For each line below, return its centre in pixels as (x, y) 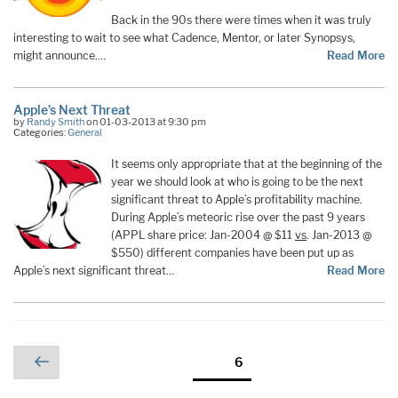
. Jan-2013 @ (339, 235)
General (85, 133)
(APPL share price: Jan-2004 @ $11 (203, 235)
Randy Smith (56, 122)
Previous (93, 360)
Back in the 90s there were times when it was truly (241, 20)
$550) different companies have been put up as (232, 253)
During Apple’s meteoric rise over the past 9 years (238, 218)
